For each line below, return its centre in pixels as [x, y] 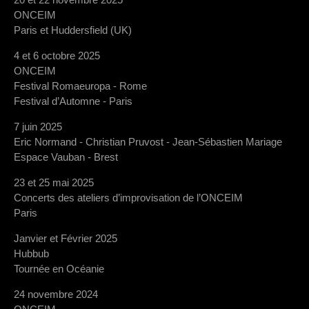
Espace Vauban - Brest [66, 157]
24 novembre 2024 [56, 294]
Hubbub [31, 253]
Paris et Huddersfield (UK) [73, 30]
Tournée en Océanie [59, 268]
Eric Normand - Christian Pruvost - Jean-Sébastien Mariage [148, 141]
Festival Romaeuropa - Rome [80, 86]
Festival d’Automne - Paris [73, 101]
